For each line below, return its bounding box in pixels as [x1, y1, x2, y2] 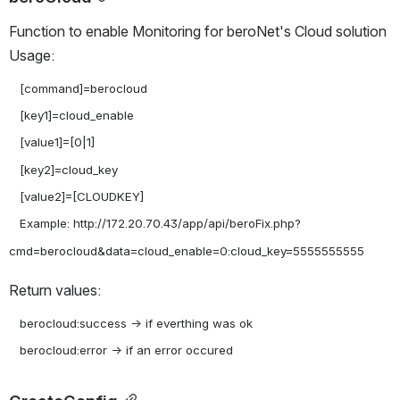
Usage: [9, 46, 54, 64]
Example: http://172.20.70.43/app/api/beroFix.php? [9, 216, 20, 231]
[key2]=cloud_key [9, 162, 20, 177]
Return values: [9, 281, 101, 300]
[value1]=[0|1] [9, 135, 20, 150]
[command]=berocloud [9, 80, 20, 96]
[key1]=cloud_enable [9, 108, 20, 123]
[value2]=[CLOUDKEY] [9, 189, 20, 204]
